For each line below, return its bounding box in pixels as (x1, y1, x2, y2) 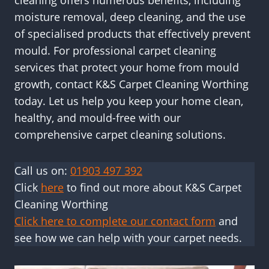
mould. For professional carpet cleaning (14, 43, 216, 58)
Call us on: (14, 163, 70, 178)
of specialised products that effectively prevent (14, 26, 250, 41)
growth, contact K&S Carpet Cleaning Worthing (14, 77, 249, 91)
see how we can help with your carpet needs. (14, 231, 242, 245)
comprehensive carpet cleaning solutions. (14, 127, 226, 142)
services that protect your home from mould (14, 60, 239, 74)
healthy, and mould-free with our (14, 110, 181, 125)
